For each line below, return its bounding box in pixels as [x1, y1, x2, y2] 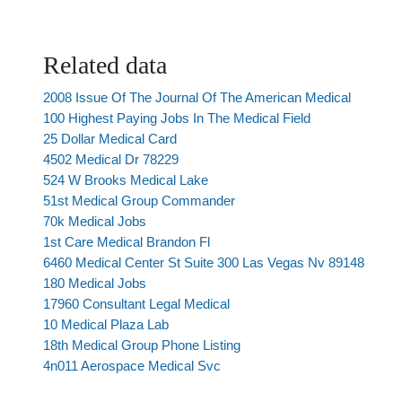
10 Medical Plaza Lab [43, 317, 169, 332]
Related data [43, 51, 167, 79]
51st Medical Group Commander [43, 193, 235, 208]
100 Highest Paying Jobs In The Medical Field [43, 110, 310, 126]
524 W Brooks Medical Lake [43, 172, 208, 188]
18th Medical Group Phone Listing [43, 337, 240, 353]
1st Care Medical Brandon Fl [43, 234, 210, 249]
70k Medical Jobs [43, 214, 146, 229]
